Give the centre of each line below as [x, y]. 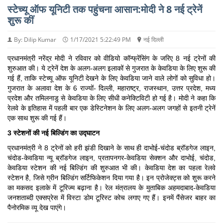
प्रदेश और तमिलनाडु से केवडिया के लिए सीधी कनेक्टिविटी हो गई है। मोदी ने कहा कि [111, 98]
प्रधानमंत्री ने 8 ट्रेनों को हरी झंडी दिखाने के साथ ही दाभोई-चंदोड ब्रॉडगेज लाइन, [111, 148]
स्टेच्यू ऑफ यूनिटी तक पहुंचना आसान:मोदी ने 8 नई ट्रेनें [105, 9]
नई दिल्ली [154, 39]
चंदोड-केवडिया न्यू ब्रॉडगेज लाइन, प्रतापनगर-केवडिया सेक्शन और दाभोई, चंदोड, [111, 158]
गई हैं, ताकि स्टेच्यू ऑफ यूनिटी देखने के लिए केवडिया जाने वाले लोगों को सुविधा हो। [111, 78]
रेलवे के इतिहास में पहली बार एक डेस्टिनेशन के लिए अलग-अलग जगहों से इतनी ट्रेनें [111, 108]
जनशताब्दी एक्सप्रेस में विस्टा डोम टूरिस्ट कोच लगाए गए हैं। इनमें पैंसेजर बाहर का [111, 197]
